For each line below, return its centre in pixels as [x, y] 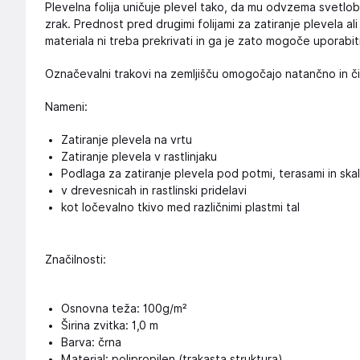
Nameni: [66, 107]
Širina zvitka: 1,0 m [110, 325]
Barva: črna [91, 342]
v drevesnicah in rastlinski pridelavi [154, 190]
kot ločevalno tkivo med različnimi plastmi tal [180, 207]
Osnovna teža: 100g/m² [124, 309]
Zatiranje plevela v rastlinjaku [139, 157]
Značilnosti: [76, 260]
